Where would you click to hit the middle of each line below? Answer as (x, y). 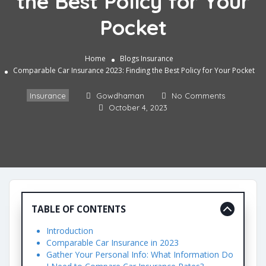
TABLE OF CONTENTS (79, 209)
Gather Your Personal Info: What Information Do (140, 255)
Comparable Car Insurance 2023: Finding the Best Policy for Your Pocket (134, 71)
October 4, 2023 (138, 108)
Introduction (69, 231)
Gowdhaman (120, 96)
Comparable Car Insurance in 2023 (112, 243)
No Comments (198, 96)
